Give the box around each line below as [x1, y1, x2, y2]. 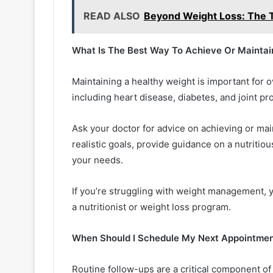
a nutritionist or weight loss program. [72, 200, 231, 213]
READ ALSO [83, 9, 140, 22]
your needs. [72, 154, 126, 166]
